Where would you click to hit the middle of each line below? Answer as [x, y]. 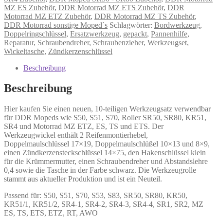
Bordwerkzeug [177, 25]
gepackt [135, 34]
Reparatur [19, 42]
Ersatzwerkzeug [95, 34]
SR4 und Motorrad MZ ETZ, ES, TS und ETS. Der [84, 127]
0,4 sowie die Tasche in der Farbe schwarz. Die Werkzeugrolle [100, 170]
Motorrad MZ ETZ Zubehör [47, 16]
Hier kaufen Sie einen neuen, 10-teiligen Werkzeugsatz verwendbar [107, 109]
